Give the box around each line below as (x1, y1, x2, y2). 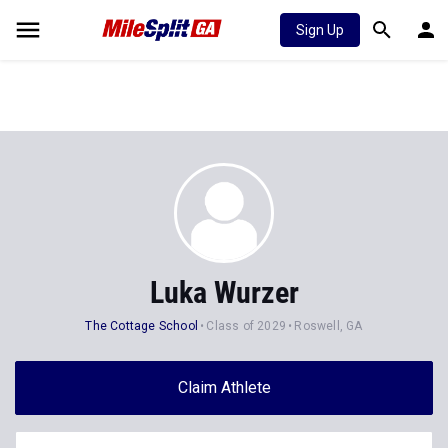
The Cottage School (85, 319, 198, 333)
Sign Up (296, 22, 344, 38)
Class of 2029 (206, 319, 286, 333)
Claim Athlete (177, 378, 271, 397)
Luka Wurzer (149, 275, 299, 310)
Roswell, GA (294, 319, 363, 333)
